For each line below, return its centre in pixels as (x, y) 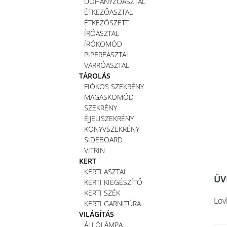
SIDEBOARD (103, 139)
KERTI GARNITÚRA (112, 203)
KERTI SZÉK (102, 193)
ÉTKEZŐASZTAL (108, 12)
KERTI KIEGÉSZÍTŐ (113, 182)
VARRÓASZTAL (107, 65)
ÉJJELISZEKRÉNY (109, 118)
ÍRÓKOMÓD (103, 44)
